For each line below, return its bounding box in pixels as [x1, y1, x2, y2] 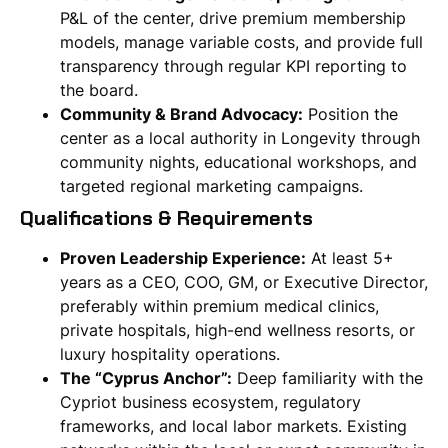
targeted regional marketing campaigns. [60, 176, 363, 197]
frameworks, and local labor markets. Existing [60, 416, 407, 437]
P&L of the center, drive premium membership [60, 8, 406, 29]
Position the [303, 104, 398, 125]
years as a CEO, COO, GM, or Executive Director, [60, 272, 428, 293]
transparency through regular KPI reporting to [60, 56, 407, 77]
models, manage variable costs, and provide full [60, 32, 423, 53]
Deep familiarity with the [232, 368, 423, 389]
